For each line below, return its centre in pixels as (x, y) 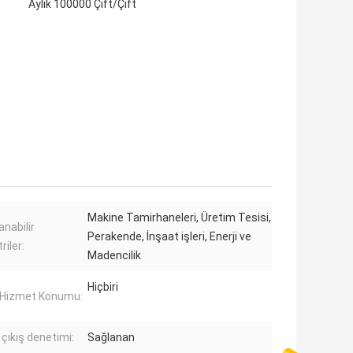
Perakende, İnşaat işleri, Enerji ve (169, 237)
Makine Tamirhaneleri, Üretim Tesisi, (179, 218)
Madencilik (114, 256)
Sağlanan (111, 338)
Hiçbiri (103, 287)
